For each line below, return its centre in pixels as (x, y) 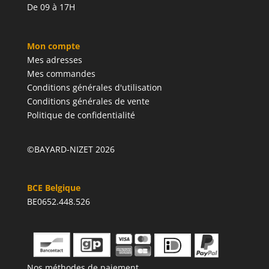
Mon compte (53, 46)
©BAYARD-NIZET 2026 (71, 149)
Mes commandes (61, 73)
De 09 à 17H (51, 7)
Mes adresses (54, 59)
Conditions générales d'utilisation (94, 87)
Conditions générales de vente (88, 101)
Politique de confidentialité (81, 115)
